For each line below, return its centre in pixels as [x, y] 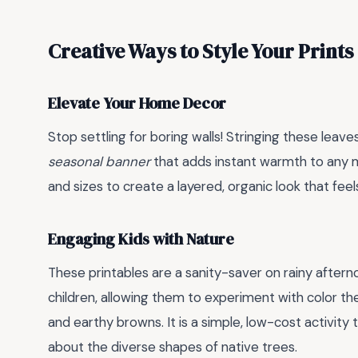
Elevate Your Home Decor [137, 104]
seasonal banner [99, 161]
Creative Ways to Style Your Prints [201, 51]
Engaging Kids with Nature [141, 240]
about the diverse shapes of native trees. [173, 346]
